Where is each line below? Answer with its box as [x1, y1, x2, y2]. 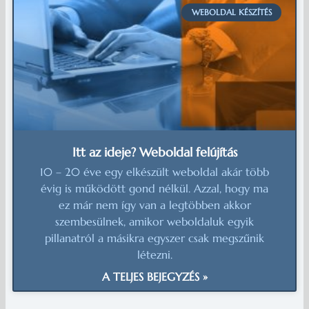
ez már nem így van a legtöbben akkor [58, 197, 251, 212]
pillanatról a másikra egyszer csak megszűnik [45, 230, 264, 245]
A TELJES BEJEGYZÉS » [101, 269, 208, 283]
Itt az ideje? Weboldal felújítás [72, 143, 237, 160]
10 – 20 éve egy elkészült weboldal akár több [40, 164, 269, 179]
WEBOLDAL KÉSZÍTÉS [191, 6, 272, 17]
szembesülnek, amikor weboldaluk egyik [55, 214, 254, 228]
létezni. [137, 247, 172, 261]
